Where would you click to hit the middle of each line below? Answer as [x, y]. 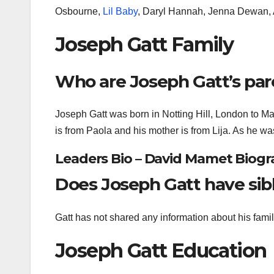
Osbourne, [79, 11]
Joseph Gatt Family [144, 44]
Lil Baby [120, 11]
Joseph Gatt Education [161, 250]
